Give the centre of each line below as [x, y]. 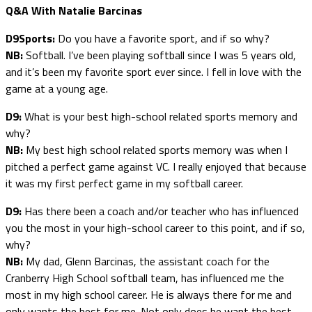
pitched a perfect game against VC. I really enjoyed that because [156, 166]
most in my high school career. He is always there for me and [149, 294]
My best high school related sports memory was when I [157, 149]
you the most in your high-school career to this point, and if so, [155, 227]
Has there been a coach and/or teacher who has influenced [162, 211]
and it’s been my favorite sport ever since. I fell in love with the [154, 71]
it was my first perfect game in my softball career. [124, 183]
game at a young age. [57, 88]
